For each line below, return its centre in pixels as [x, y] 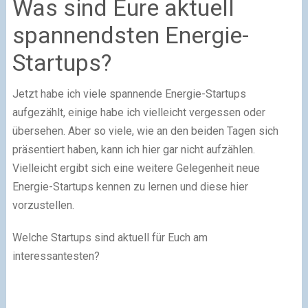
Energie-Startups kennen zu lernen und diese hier [130, 186]
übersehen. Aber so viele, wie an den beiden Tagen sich [145, 131]
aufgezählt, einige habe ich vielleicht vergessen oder [139, 112]
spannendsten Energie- [130, 35]
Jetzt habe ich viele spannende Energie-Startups [129, 93]
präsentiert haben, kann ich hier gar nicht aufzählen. [133, 149]
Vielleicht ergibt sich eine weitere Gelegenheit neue [136, 168]
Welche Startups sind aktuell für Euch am [110, 237]
